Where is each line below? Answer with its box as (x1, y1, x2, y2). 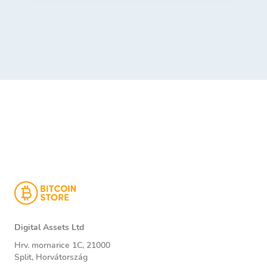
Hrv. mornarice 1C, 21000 (14, 240, 110, 251)
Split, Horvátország (14, 252, 88, 263)
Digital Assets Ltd (14, 222, 84, 233)
